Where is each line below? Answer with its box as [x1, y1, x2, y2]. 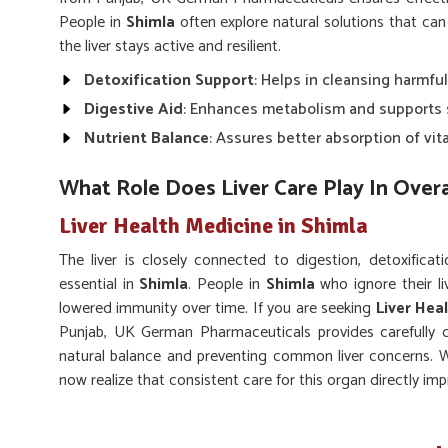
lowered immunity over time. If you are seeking [59, 295, 376, 322]
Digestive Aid [84, 96, 183, 123]
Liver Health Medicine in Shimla [59, 212, 368, 239]
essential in [59, 271, 140, 298]
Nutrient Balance [84, 125, 209, 152]
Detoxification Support [84, 67, 254, 94]
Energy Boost [84, 401, 184, 428]
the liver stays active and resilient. [59, 33, 281, 60]
